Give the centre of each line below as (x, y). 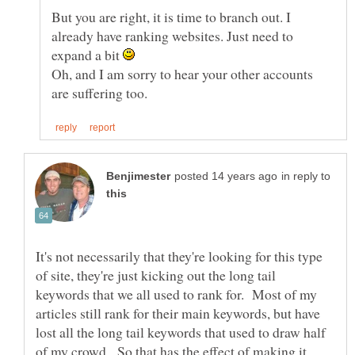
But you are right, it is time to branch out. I (171, 16)
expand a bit (87, 54)
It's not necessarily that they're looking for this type (179, 256)
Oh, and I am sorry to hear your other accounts (182, 73)
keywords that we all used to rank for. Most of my (176, 294)
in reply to (306, 176)
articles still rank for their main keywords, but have (178, 313)
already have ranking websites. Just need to (172, 35)
